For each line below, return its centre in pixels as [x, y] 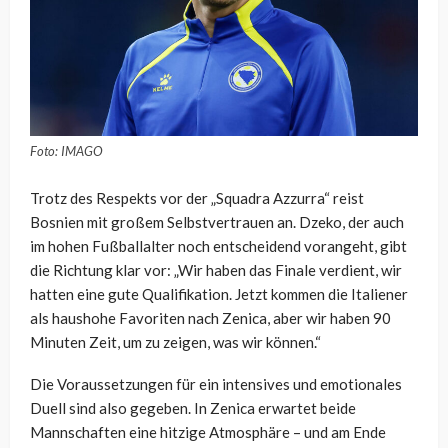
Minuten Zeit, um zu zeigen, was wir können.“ [175, 341]
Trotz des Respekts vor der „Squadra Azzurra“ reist [197, 197]
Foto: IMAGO [66, 150]
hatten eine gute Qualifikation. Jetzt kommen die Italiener [219, 293]
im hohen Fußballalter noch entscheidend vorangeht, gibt [218, 245]
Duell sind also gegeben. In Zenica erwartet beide [193, 407]
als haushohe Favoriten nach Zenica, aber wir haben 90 [210, 317]
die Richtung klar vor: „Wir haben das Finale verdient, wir [216, 269]
